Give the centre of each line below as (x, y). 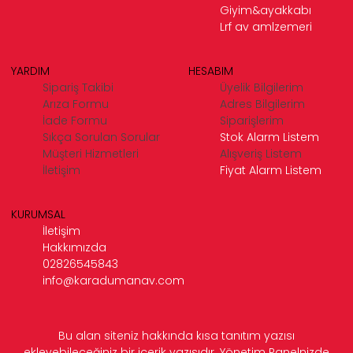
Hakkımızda (74, 247)
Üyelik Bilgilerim (262, 87)
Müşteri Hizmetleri (91, 153)
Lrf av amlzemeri (266, 26)
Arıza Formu (76, 104)
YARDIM (30, 71)
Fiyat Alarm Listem (271, 170)
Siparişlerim (252, 120)
